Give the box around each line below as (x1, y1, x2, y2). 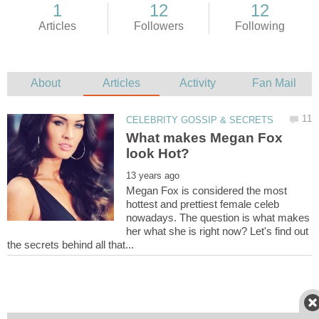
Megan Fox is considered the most (126, 184, 288, 197)
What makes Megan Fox (126, 130, 283, 146)
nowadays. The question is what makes (126, 211, 310, 224)
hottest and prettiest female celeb (126, 198, 280, 211)
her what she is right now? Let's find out (126, 225, 309, 238)
